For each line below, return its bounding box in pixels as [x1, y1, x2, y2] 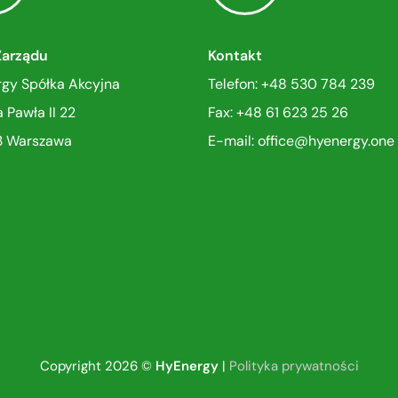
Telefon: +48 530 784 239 [208, 75, 375, 94]
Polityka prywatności [228, 357, 359, 376]
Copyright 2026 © [39, 357, 155, 376]
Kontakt [208, 46, 262, 66]
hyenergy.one [308, 131, 394, 151]
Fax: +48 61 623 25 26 [208, 103, 348, 123]
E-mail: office [208, 131, 294, 151]
